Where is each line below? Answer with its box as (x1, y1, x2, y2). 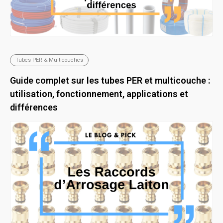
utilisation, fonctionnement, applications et (10, 88, 188, 99)
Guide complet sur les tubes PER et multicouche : (10, 75, 210, 86)
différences (10, 102, 58, 112)
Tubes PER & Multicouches (15, 56, 83, 63)
